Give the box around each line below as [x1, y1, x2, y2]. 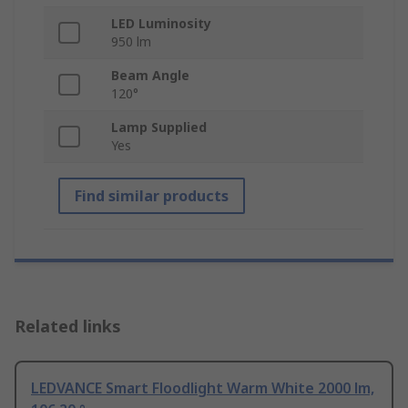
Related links [15, 315, 121, 338]
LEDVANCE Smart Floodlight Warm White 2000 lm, [31, 378, 374, 399]
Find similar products [75, 186, 229, 207]
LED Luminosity [111, 15, 211, 33]
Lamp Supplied [111, 118, 207, 137]
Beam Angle [111, 66, 189, 85]
